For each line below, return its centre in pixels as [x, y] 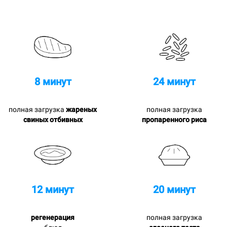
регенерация [53, 217]
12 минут [53, 189]
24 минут [174, 81]
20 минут [174, 189]
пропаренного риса [174, 119]
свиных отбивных [53, 119]
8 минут [53, 81]
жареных [81, 109]
